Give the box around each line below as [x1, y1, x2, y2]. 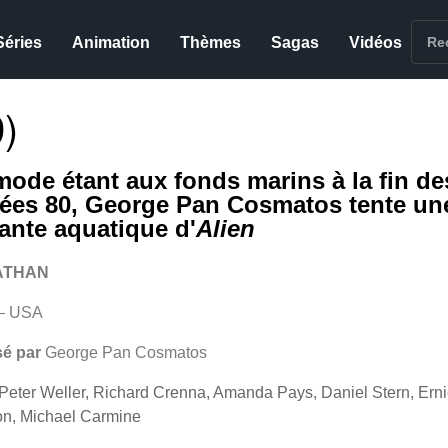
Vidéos [349, 34, 403, 51]
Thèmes [180, 34, 242, 51]
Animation [72, 34, 151, 51]
